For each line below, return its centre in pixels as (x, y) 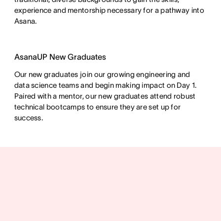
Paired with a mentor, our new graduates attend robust (105, 96)
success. (29, 117)
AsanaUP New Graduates (60, 56)
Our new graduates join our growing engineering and (102, 74)
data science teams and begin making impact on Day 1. (105, 85)
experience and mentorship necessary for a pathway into (109, 10)
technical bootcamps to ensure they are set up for (97, 107)
